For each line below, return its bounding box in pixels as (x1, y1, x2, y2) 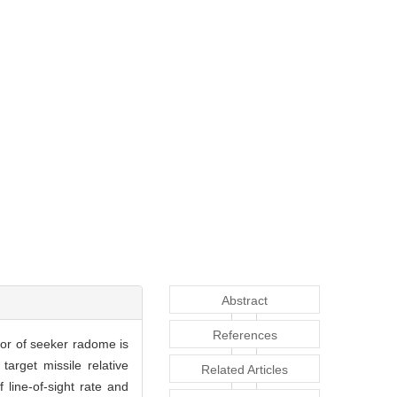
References (212, 327, 277, 342)
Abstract (222, 292, 268, 307)
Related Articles (201, 362, 288, 377)
